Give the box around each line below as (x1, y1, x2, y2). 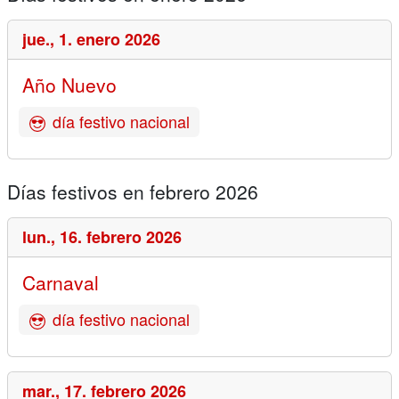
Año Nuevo (22, 71, 117, 99)
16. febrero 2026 (60, 225, 182, 249)
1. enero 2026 (59, 28, 160, 52)
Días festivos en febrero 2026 (7, 178, 258, 206)
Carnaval (22, 269, 99, 297)
